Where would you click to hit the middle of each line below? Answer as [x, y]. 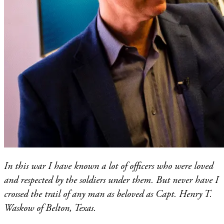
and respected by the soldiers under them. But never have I [111, 180]
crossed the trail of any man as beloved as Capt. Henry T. [108, 194]
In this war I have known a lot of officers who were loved [108, 166]
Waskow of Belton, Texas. [50, 208]
